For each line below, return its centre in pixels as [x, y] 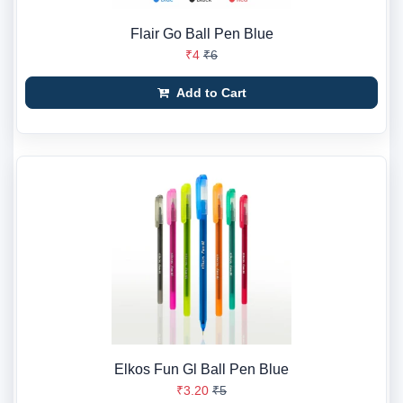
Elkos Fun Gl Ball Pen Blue [201, 369]
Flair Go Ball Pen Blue [201, 34]
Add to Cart [209, 93]
